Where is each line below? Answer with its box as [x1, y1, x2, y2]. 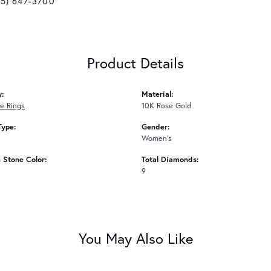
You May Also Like [78, 228, 193, 248]
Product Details [87, 53, 184, 73]
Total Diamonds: [142, 154, 199, 165]
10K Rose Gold [142, 100, 191, 111]
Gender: [142, 121, 170, 132]
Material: [142, 88, 174, 99]
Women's [142, 132, 172, 143]
